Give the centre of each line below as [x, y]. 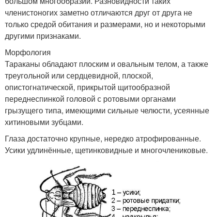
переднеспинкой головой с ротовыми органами [90, 99]
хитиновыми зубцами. [44, 122]
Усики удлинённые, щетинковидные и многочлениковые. [106, 150]
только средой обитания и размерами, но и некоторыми [105, 24]
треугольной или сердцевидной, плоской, [79, 76]
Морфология [28, 52]
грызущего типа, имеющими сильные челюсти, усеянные [107, 110]
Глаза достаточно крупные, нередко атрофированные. [103, 139]
